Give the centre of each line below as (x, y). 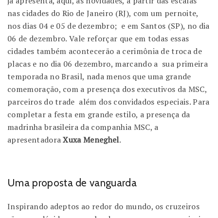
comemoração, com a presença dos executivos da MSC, (107, 89)
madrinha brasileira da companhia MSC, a (83, 127)
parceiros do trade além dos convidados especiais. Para (109, 102)
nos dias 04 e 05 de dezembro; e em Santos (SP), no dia (109, 26)
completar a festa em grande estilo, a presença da (99, 115)
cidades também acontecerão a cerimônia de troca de (105, 51)
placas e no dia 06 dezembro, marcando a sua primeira (108, 64)
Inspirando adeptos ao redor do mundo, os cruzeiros (104, 207)
